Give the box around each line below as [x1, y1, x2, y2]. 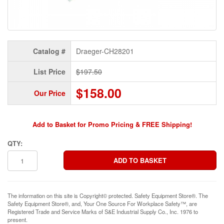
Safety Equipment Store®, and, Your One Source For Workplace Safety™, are [7, 199, 197, 208]
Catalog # [33, 46, 65, 56]
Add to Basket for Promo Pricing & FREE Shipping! [32, 119, 192, 129]
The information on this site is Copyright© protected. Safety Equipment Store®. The [7, 191, 208, 200]
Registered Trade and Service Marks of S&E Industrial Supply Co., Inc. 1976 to [7, 207, 198, 216]
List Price [33, 66, 65, 77]
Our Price [34, 88, 65, 98]
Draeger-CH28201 [76, 46, 134, 56]
